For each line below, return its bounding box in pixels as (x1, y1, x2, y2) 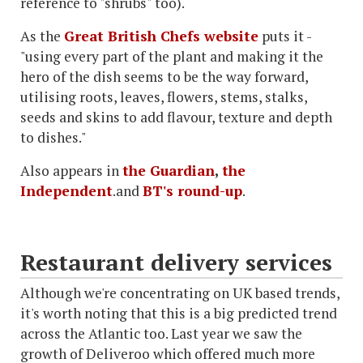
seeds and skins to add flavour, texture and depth (20, 108, 332, 126)
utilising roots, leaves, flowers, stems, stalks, (20, 88, 307, 106)
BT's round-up (143, 181, 242, 200)
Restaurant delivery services (20, 247, 332, 277)
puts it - (258, 27, 311, 45)
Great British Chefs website (64, 27, 258, 45)
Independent (20, 181, 113, 200)
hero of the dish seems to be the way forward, (20, 67, 308, 86)
